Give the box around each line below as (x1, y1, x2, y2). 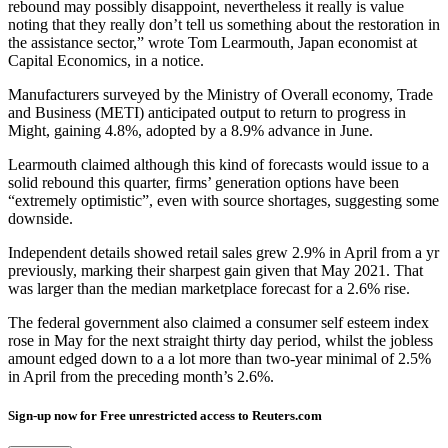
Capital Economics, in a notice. (8, 51, 204, 69)
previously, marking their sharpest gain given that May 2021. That (8, 261, 423, 279)
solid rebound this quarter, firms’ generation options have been (8, 173, 399, 191)
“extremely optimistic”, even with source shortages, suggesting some (8, 191, 439, 209)
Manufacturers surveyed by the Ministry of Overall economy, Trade (8, 85, 433, 103)
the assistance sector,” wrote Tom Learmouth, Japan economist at (8, 33, 417, 51)
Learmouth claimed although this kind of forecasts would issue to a (8, 155, 429, 173)
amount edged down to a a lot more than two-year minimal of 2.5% (8, 349, 431, 367)
